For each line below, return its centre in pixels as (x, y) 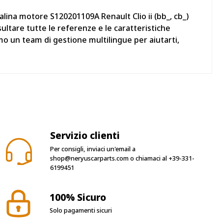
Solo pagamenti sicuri (81, 210)
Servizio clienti (85, 136)
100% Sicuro (78, 197)
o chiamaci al (148, 158)
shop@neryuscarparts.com (89, 158)
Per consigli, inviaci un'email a (93, 149)
